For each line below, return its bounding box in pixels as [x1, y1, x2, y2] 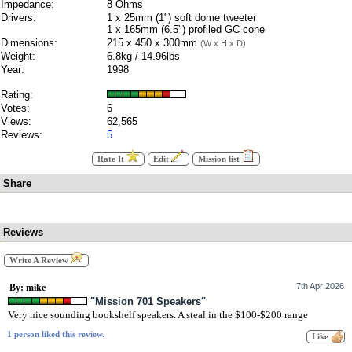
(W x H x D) [200, 38, 246, 48]
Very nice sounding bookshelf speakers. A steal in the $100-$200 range [8, 309, 308, 321]
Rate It [97, 155, 126, 163]
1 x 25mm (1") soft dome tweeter [107, 12, 256, 24]
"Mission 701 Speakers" [90, 295, 206, 308]
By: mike [9, 282, 46, 294]
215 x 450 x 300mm [107, 37, 200, 49]
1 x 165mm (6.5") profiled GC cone [107, 24, 265, 35]
